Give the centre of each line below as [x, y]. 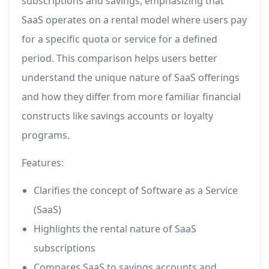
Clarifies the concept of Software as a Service [136, 191]
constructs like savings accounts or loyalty [117, 116]
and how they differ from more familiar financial [131, 97]
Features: [43, 163]
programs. [46, 135]
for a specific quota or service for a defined [119, 39]
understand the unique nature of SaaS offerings [131, 78]
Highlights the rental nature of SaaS [115, 229]
